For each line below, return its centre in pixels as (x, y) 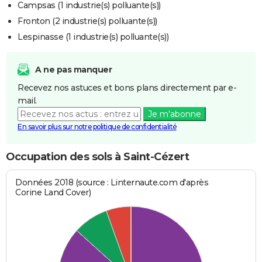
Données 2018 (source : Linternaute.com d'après (112, 182)
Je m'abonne (174, 114)
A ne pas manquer (73, 70)
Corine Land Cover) (53, 192)
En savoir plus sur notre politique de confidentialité (97, 127)
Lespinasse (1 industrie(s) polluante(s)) (93, 37)
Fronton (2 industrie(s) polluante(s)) (87, 21)
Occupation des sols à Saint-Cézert (97, 157)
